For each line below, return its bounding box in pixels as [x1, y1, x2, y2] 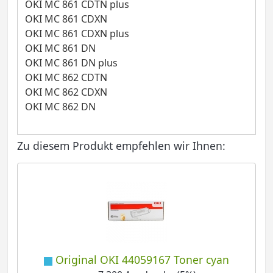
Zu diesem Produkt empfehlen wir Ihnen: [17, 138, 225, 154]
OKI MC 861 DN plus [24, 55, 118, 69]
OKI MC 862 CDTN [24, 70, 107, 84]
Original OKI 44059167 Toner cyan [55, 252, 229, 268]
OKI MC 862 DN [24, 99, 96, 113]
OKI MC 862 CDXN [24, 85, 107, 99]
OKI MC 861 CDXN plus [24, 26, 129, 40]
